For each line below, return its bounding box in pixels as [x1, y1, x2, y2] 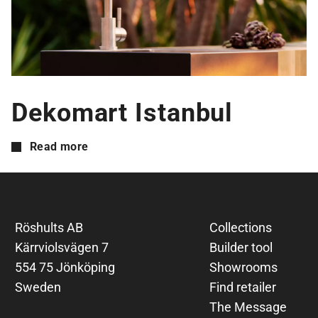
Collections [209, 220, 272, 236]
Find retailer [209, 280, 276, 295]
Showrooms [209, 260, 278, 275]
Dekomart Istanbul [11, 98, 234, 128]
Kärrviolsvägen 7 [15, 240, 109, 256]
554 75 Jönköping [15, 260, 116, 275]
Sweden [15, 280, 62, 295]
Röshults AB [15, 220, 84, 236]
